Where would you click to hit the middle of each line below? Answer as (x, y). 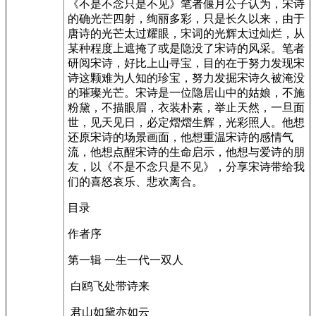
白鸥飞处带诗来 (109, 286)
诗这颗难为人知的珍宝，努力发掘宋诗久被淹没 (186, 78)
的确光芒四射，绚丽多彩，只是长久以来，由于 (186, 19)
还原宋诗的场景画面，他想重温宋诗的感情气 (181, 137)
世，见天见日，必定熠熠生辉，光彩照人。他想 (186, 122)
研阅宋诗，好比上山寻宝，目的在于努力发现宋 (186, 63)
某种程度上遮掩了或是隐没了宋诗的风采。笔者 (186, 48)
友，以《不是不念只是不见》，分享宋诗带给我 (186, 167)
